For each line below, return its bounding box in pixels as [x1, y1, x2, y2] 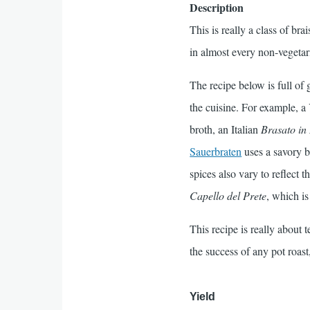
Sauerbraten [190, 144, 242, 158]
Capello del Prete [190, 188, 267, 203]
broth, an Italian [190, 122, 262, 136]
